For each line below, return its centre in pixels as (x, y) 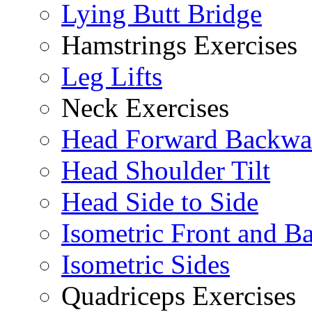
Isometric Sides (146, 265)
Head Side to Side (160, 202)
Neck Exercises (145, 108)
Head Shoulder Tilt (166, 171)
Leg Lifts (112, 77)
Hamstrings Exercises (179, 45)
